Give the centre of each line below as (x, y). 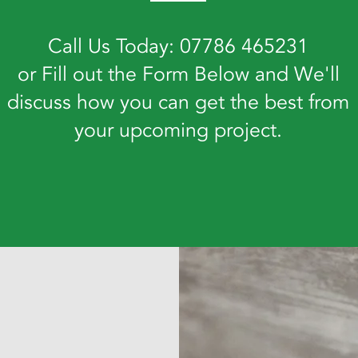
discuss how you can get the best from (178, 102)
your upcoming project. (178, 130)
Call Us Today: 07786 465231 (178, 46)
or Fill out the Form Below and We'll (178, 74)
